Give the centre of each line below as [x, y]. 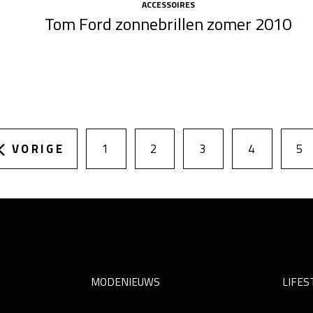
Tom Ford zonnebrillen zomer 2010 [168, 24]
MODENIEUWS [125, 281]
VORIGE [38, 149]
